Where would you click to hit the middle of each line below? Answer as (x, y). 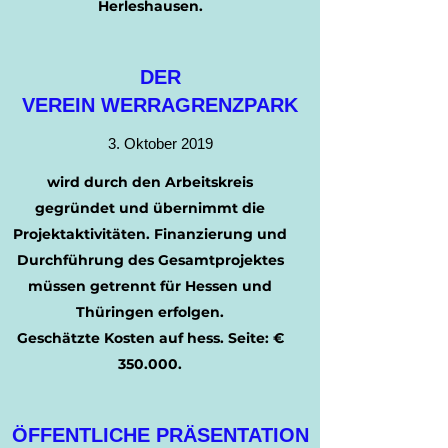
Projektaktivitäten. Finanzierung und (150, 234)
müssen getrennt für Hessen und (150, 286)
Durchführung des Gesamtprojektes (150, 260)
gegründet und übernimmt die (150, 208)
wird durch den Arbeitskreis (150, 182)
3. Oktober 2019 (160, 143)
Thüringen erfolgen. (150, 312)
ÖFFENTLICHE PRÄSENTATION (160, 435)
